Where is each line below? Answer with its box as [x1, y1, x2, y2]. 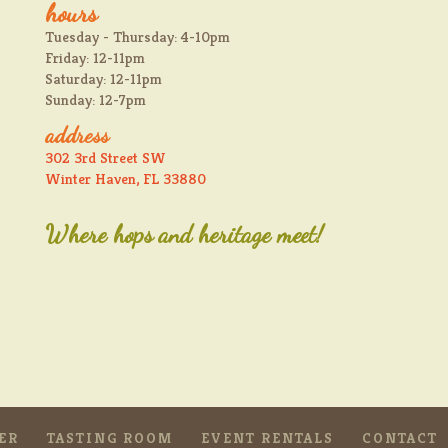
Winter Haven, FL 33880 [44, 169, 206, 189]
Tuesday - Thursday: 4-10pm [44, 27, 230, 47]
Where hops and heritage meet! [44, 220, 323, 250]
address [44, 122, 109, 149]
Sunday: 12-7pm [44, 90, 146, 110]
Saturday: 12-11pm [44, 69, 162, 89]
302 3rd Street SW [44, 148, 166, 168]
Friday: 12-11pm [44, 48, 145, 68]
